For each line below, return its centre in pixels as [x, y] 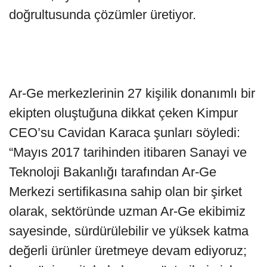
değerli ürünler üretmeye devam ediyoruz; [128, 250]
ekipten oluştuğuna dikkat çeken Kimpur [123, 113]
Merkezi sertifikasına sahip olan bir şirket [125, 191]
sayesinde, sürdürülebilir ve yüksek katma [129, 231]
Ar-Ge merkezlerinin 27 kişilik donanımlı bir [132, 93]
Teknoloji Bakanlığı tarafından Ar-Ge [113, 172]
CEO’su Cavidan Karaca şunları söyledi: [125, 132]
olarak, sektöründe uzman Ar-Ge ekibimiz [127, 211]
